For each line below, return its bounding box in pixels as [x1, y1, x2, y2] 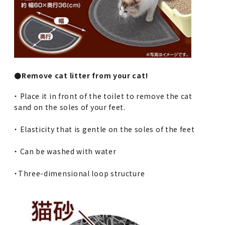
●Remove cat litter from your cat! [14, 70, 148, 81]
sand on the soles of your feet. [14, 102, 126, 113]
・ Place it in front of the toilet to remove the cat [14, 91, 192, 101]
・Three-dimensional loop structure [14, 168, 145, 179]
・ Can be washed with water [14, 146, 117, 157]
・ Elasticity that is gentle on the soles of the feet [14, 124, 195, 135]
